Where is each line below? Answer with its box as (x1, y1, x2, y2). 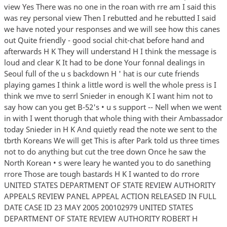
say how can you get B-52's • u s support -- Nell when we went (4, 101, 221, 112)
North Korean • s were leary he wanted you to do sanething (4, 157, 211, 168)
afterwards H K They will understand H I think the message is (4, 46, 216, 56)
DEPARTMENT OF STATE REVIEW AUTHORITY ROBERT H (4, 213, 198, 223)
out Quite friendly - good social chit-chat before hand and (4, 34, 204, 45)
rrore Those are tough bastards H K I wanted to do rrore (4, 168, 199, 179)
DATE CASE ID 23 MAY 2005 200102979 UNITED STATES (4, 202, 193, 212)
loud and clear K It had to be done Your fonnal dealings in (4, 57, 205, 67)
